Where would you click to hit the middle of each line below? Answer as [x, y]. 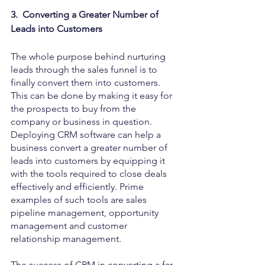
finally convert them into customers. [87, 82]
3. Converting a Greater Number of [86, 14]
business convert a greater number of [90, 147]
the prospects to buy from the [75, 108]
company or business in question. [83, 121]
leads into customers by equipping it [89, 160]
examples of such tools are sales [80, 199]
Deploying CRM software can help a [87, 134]
